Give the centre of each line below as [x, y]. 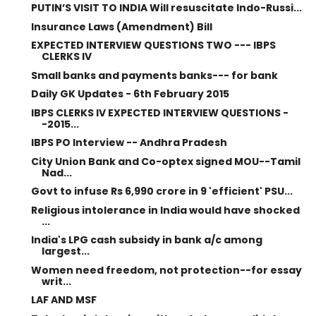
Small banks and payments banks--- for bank [154, 75]
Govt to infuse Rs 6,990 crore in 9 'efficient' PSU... [162, 191]
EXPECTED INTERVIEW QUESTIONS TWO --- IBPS [153, 45]
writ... [56, 281]
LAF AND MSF [63, 300]
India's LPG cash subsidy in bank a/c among [146, 240]
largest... [65, 251]
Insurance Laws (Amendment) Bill [121, 26]
